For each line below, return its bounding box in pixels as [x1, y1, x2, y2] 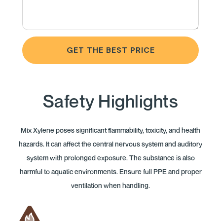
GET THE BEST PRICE [66, 44, 155, 55]
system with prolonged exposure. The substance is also [26, 153, 195, 162]
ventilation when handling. [71, 181, 150, 189]
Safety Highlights [42, 90, 179, 111]
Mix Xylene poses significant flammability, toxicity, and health [21, 125, 200, 134]
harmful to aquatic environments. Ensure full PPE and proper [19, 167, 202, 176]
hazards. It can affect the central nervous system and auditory [19, 139, 202, 148]
